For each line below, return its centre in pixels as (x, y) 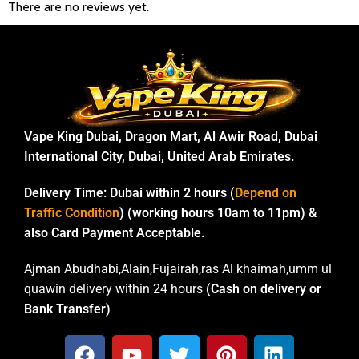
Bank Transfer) (67, 309)
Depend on (266, 193)
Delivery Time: (67, 193)
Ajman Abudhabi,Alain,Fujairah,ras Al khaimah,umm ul (178, 269)
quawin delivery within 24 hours (115, 289)
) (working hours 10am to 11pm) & (218, 213)
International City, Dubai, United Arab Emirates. (159, 157)
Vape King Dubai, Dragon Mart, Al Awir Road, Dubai (171, 137)
